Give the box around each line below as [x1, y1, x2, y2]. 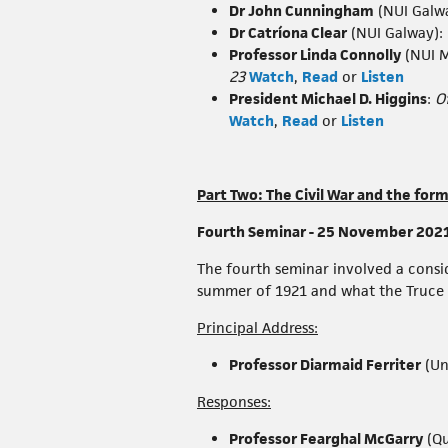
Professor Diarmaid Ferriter [229, 355, 421, 375]
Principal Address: [197, 318, 318, 338]
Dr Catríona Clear [229, 23, 347, 43]
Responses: [197, 392, 271, 412]
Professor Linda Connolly [229, 45, 401, 65]
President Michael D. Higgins [229, 89, 427, 109]
